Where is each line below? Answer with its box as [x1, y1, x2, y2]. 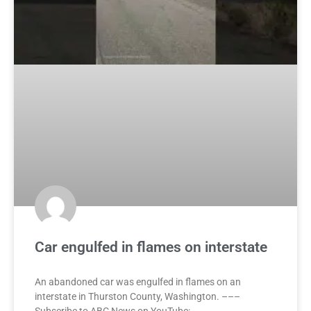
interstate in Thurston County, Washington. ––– [35, 291, 240, 303]
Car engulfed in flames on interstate [35, 239, 267, 256]
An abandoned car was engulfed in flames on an [35, 276, 241, 288]
